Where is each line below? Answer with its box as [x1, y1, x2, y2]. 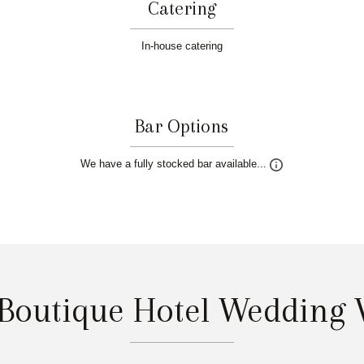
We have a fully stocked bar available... [80, 158, 271, 171]
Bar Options [135, 115, 229, 136]
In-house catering [141, 40, 223, 53]
